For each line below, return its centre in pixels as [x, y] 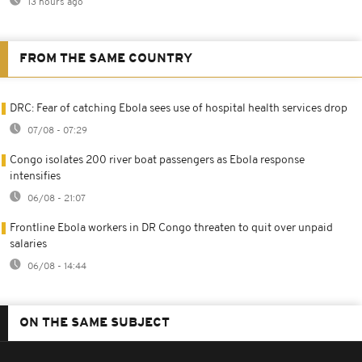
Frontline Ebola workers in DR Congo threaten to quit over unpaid [171, 228]
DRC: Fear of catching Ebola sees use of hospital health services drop [179, 108]
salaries [28, 244]
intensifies [35, 176]
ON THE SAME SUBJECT [95, 323]
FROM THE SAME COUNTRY [106, 59]
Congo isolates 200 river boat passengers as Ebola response [157, 160]
